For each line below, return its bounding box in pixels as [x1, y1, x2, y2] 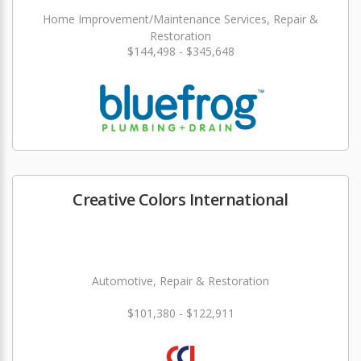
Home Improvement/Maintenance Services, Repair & [43, 11, 318, 27]
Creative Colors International [73, 189, 288, 210]
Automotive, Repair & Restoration [92, 273, 269, 288]
